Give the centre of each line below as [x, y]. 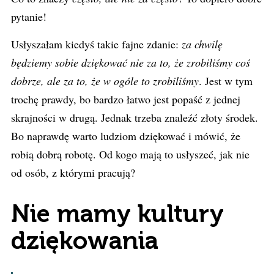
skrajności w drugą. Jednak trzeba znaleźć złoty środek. [135, 117]
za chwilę [202, 44]
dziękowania [85, 240]
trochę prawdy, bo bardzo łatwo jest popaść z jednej [126, 99]
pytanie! [29, 17]
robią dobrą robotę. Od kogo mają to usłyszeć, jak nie [130, 154]
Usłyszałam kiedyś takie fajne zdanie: [96, 44]
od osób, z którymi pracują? [73, 172]
